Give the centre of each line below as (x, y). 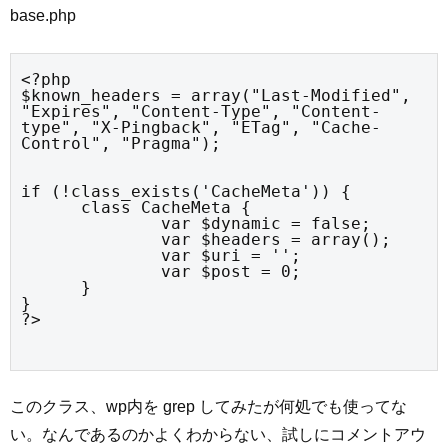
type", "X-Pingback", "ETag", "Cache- (201, 127)
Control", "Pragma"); (121, 143)
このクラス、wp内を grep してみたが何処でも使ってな (208, 407)
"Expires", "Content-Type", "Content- (201, 111)
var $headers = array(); (91, 239)
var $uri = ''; (91, 255)
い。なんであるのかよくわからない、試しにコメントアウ (218, 435)
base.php (43, 16)
